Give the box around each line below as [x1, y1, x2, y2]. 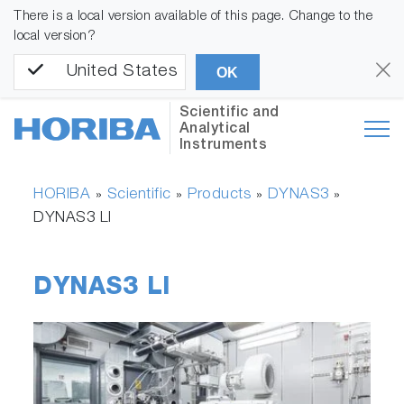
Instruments [179, 139, 268, 154]
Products [188, 188, 252, 204]
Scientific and [179, 106, 280, 122]
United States [66, 63, 178, 81]
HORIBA [33, 188, 91, 204]
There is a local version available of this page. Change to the [14, 10, 372, 23]
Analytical [179, 123, 251, 138]
